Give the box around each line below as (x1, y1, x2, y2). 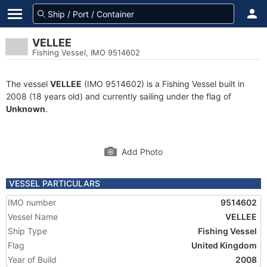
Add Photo (122, 147, 163, 157)
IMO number (8, 197, 56, 207)
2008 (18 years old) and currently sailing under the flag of (6, 91, 231, 101)
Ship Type (8, 226, 47, 236)
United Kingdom (191, 240, 257, 250)
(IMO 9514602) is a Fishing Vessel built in (82, 79, 244, 89)
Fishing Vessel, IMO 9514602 (32, 48, 140, 57)
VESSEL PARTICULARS (9, 178, 100, 188)
